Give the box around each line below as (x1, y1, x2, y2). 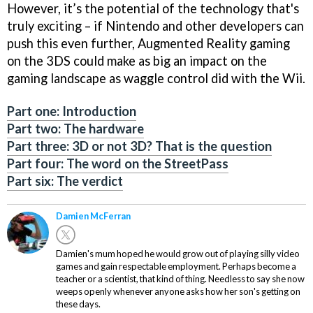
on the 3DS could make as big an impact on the (7, 52, 267, 68)
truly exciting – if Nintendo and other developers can (7, 17, 304, 34)
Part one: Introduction (7, 103, 136, 119)
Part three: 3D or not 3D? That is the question (7, 138, 272, 154)
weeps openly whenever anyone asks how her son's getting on (56, 285, 300, 297)
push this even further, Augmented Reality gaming (7, 35, 290, 51)
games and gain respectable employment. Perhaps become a (56, 260, 296, 272)
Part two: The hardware (7, 120, 144, 136)
